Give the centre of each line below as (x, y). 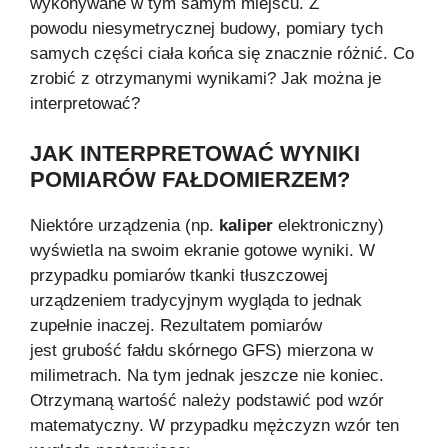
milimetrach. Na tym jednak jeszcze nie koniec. (207, 376)
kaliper (246, 226)
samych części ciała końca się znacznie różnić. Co (222, 53)
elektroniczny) (328, 226)
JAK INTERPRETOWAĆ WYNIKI (195, 154)
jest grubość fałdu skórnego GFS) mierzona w (201, 351)
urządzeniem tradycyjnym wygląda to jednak (196, 301)
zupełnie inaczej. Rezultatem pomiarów (176, 326)
